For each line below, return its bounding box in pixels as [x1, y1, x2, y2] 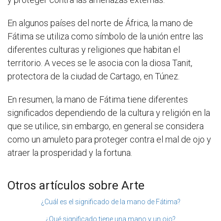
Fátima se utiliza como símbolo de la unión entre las [7, 31, 203, 42]
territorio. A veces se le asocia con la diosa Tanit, [7, 58, 192, 69]
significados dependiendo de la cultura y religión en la [7, 108, 210, 118]
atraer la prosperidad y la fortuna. [7, 147, 132, 158]
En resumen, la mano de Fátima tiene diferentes [7, 94, 188, 105]
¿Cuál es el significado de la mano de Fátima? [40, 198, 181, 206]
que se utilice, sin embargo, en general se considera [7, 121, 204, 132]
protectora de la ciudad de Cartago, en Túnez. [7, 71, 180, 82]
